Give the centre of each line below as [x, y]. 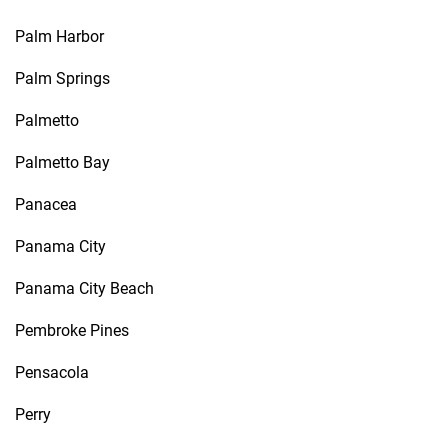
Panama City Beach [84, 288]
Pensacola [52, 372]
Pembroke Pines [72, 330]
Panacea [46, 204]
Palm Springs [62, 78]
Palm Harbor [59, 36]
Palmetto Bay [62, 162]
